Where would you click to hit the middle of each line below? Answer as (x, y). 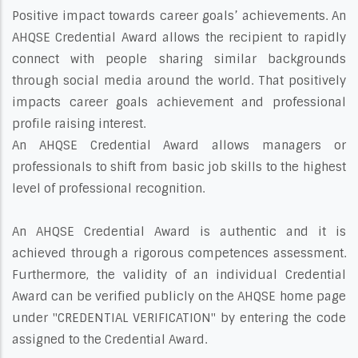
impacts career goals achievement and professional (179, 102)
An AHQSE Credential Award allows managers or (179, 145)
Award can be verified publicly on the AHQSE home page (179, 296)
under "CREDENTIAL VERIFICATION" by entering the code (179, 318)
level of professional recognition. (108, 188)
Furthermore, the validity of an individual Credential (179, 274)
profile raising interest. (79, 123)
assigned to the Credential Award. (109, 339)
